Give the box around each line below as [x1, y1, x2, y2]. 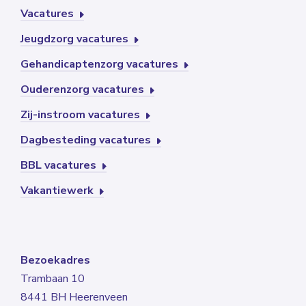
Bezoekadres [20, 253, 90, 268]
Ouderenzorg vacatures [20, 82, 147, 98]
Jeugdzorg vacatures [20, 31, 131, 47]
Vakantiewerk [20, 183, 96, 199]
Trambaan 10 [20, 271, 85, 287]
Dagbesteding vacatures [20, 133, 154, 148]
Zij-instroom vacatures [20, 107, 143, 123]
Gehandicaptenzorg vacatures [20, 57, 181, 72]
